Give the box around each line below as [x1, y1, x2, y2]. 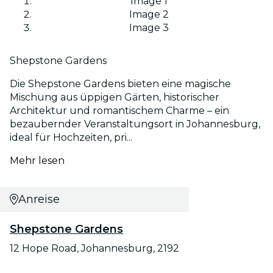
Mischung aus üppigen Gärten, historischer [10, 91, 219, 103]
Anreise [18, 192, 60, 206]
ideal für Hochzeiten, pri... [10, 131, 132, 143]
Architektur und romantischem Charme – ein [10, 104, 229, 116]
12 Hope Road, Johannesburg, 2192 [10, 242, 179, 254]
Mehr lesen [10, 154, 65, 166]
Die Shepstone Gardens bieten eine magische [10, 77, 231, 90]
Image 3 [129, 21, 169, 34]
